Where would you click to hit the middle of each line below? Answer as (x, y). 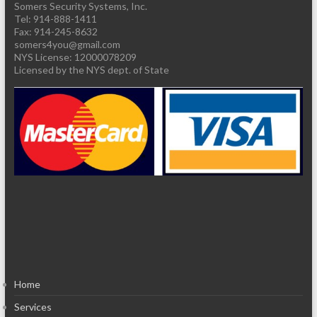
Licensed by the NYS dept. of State (91, 70)
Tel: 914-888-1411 (55, 19)
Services (33, 307)
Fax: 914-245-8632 (56, 31)
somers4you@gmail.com (67, 44)
